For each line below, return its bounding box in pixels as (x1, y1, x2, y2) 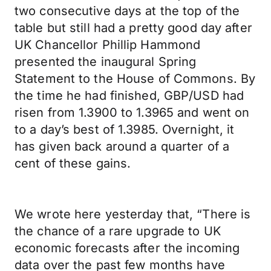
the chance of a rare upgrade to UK (15, 224, 221, 238)
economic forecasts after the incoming (15, 241, 240, 255)
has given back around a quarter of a (15, 139, 230, 154)
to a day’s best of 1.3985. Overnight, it (15, 122, 235, 137)
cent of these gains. (15, 156, 131, 171)
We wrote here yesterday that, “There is (15, 207, 251, 221)
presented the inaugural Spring (15, 54, 197, 69)
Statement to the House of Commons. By (15, 71, 256, 86)
